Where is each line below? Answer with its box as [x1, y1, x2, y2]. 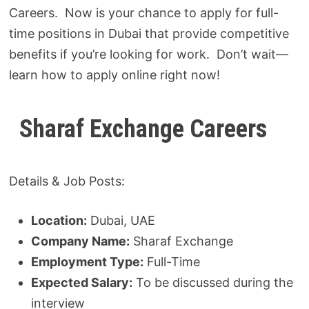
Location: [31, 212, 88, 228]
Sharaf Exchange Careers [19, 114, 268, 143]
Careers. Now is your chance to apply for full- [9, 5, 279, 20]
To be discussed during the [132, 275, 294, 290]
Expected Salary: [31, 275, 133, 290]
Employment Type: [31, 254, 144, 269]
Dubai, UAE [87, 212, 156, 228]
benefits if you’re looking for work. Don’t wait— [9, 46, 289, 61]
